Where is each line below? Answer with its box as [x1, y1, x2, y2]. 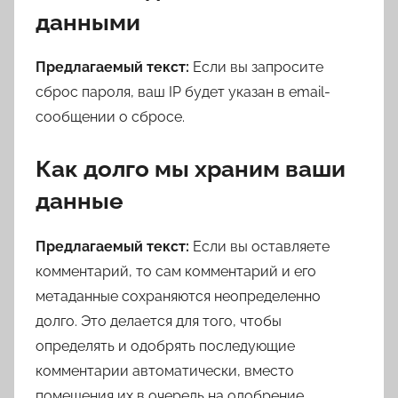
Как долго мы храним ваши [36, 155, 346, 182]
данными [36, 8, 140, 36]
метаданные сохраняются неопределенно [36, 287, 321, 305]
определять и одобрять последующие [36, 337, 295, 354]
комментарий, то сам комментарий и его [36, 262, 316, 280]
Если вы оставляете [193, 237, 330, 255]
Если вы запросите [193, 59, 323, 76]
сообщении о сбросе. [36, 108, 185, 125]
